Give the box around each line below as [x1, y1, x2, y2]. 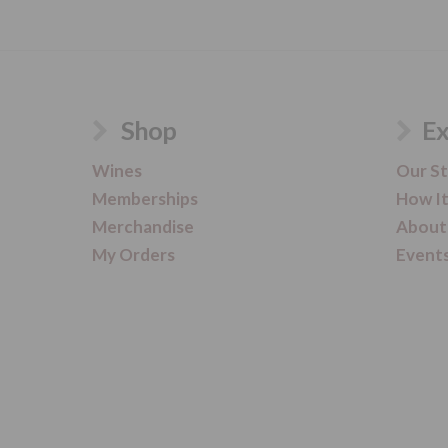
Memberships [92, 187, 198, 209]
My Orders [92, 243, 175, 265]
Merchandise [92, 215, 194, 237]
